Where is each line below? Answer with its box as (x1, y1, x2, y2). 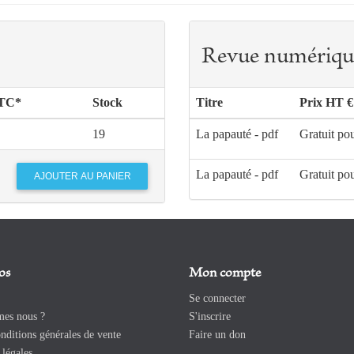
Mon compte (189, 266, 261, 281)
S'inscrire (189, 311, 231, 323)
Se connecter (189, 292, 246, 305)
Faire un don (189, 329, 246, 341)
